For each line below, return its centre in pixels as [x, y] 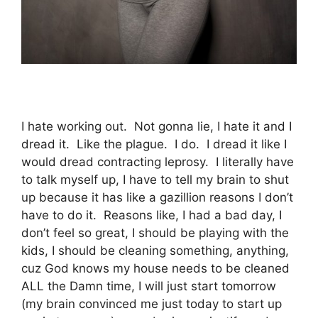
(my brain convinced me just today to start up [152, 304]
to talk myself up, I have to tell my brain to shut [155, 180]
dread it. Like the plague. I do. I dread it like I [154, 144]
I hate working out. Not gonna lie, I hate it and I [157, 127]
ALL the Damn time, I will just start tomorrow [149, 286]
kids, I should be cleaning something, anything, [155, 251]
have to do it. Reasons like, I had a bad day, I [152, 215]
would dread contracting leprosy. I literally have [158, 162]
